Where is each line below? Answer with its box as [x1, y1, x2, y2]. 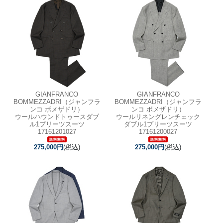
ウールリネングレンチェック [116, 112, 201, 120]
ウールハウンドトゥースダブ [14, 112, 99, 120]
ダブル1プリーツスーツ [124, 120, 193, 128]
